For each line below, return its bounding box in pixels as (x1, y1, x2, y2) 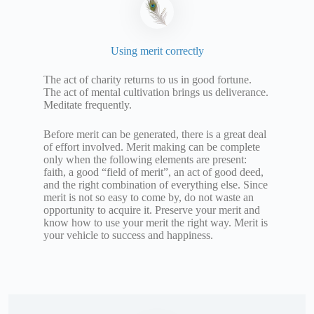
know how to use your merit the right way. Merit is (43, 217, 268, 229)
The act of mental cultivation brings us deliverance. (43, 86, 268, 99)
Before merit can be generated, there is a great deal (43, 128, 266, 141)
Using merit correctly (110, 45, 204, 57)
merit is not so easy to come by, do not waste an (43, 191, 254, 204)
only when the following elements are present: (43, 153, 247, 166)
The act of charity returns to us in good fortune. (43, 74, 252, 86)
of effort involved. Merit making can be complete (43, 141, 260, 153)
